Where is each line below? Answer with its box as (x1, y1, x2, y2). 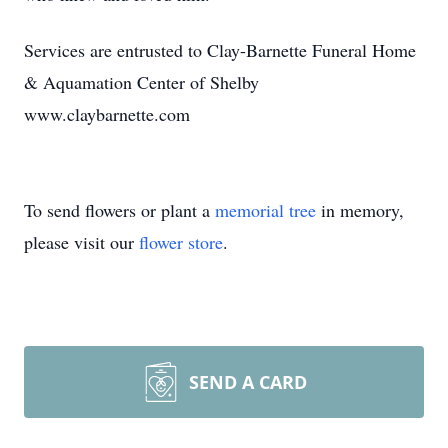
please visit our (24, 230, 139, 254)
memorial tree (215, 198, 316, 222)
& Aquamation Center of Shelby (24, 70, 259, 94)
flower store (139, 230, 223, 254)
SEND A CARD (189, 370, 307, 394)
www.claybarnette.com (24, 102, 190, 126)
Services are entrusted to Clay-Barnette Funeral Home (24, 38, 416, 62)
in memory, (316, 198, 404, 222)
